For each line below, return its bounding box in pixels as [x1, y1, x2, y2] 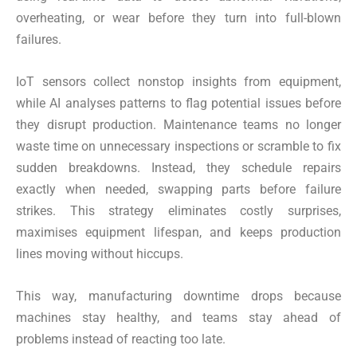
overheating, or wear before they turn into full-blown [16, 10, 341, 26]
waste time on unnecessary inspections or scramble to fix [16, 139, 341, 155]
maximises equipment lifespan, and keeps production [16, 225, 341, 241]
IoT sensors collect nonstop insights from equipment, [16, 74, 341, 90]
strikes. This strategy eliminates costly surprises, [16, 203, 341, 219]
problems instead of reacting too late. [16, 331, 226, 347]
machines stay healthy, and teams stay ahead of [16, 310, 341, 326]
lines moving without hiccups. [16, 246, 183, 262]
